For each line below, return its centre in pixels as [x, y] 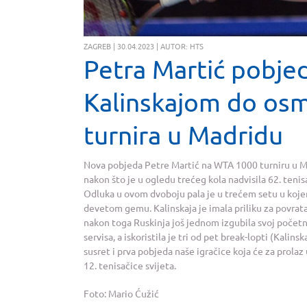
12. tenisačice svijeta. [130, 266]
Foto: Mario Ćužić [121, 293]
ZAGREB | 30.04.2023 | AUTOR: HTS [144, 46]
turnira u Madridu [183, 135]
